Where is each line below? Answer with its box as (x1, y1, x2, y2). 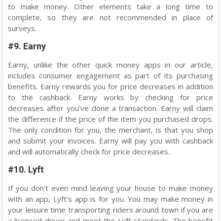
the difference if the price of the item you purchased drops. (8, 113, 213, 124)
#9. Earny (8, 40, 48, 51)
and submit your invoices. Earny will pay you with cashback (8, 135, 213, 146)
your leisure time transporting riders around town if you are (8, 204, 213, 215)
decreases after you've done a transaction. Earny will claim (8, 103, 213, 113)
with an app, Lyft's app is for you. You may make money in (8, 193, 213, 204)
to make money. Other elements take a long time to (8, 1, 213, 11)
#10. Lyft (8, 164, 44, 175)
